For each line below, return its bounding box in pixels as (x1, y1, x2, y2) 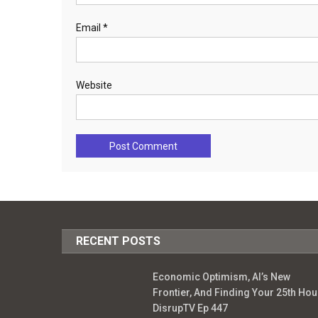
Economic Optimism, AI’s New (152, 271, 290, 283)
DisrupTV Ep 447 (152, 302, 228, 314)
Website (76, 79, 112, 91)
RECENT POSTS (76, 234, 161, 248)
